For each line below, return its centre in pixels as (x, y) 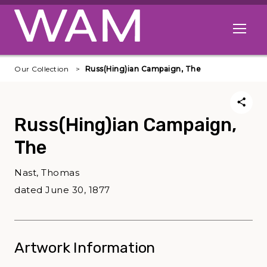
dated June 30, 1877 (62, 190)
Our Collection (41, 69)
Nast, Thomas (47, 173)
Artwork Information (85, 248)
